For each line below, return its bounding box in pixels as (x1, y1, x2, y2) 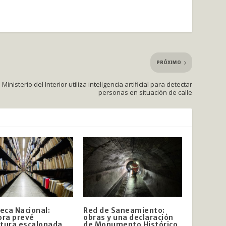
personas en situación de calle (98, 88, 192, 97)
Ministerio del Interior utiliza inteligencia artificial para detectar (2, 80, 192, 89)
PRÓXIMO (156, 58, 181, 68)
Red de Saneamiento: (83, 205, 165, 215)
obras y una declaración (83, 212, 174, 222)
